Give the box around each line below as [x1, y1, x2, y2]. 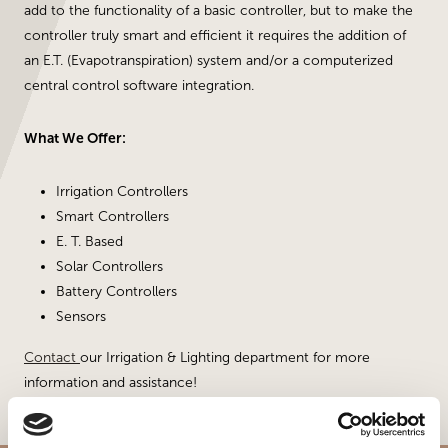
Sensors [56, 308, 106, 325]
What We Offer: [24, 130, 126, 147]
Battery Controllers [56, 283, 177, 300]
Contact [24, 349, 80, 366]
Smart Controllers [56, 208, 169, 225]
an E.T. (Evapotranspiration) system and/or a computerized [24, 52, 393, 69]
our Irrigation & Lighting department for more [80, 349, 370, 366]
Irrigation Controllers [56, 183, 188, 200]
